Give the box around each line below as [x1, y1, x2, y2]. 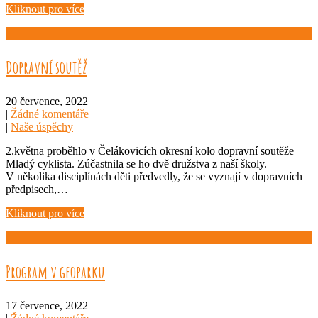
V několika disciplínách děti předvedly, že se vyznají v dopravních [6, 170, 302, 182]
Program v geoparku [6, 261, 105, 283]
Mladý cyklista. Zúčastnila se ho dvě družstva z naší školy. [6, 157, 267, 170]
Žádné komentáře [11, 107, 89, 120]
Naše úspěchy [11, 120, 73, 133]
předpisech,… [6, 182, 68, 195]
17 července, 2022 [6, 299, 88, 312]
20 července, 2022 [6, 94, 88, 107]
